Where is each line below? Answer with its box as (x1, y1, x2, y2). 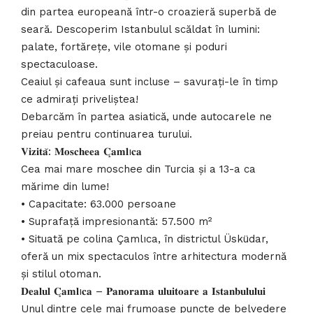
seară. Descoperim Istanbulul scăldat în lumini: (21, 23, 260, 36)
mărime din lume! (21, 180, 109, 194)
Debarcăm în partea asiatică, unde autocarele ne (21, 110, 272, 124)
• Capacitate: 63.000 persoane (21, 198, 176, 211)
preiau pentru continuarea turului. (21, 128, 192, 141)
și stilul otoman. (21, 268, 101, 281)
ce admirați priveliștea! (21, 93, 138, 106)
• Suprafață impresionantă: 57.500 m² (21, 215, 212, 228)
